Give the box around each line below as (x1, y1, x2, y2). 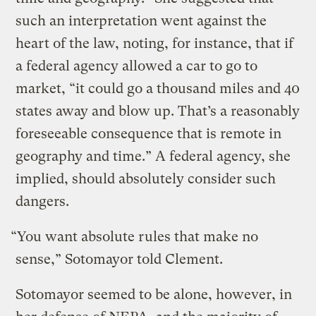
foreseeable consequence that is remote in (16, 125, 282, 142)
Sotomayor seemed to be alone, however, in (16, 286, 293, 303)
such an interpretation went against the (16, 12, 267, 29)
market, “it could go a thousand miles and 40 (16, 80, 300, 97)
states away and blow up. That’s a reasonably (16, 102, 300, 119)
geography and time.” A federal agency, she (16, 147, 291, 164)
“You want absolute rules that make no (11, 228, 259, 245)
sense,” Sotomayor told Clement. (16, 250, 224, 267)
